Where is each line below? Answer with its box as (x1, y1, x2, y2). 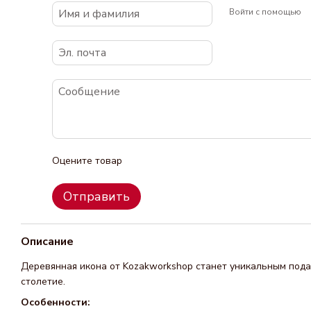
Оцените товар (52, 154, 122, 167)
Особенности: (21, 296, 90, 310)
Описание (21, 234, 74, 249)
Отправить (63, 188, 130, 205)
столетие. (21, 275, 65, 288)
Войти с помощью (228, 6, 301, 17)
